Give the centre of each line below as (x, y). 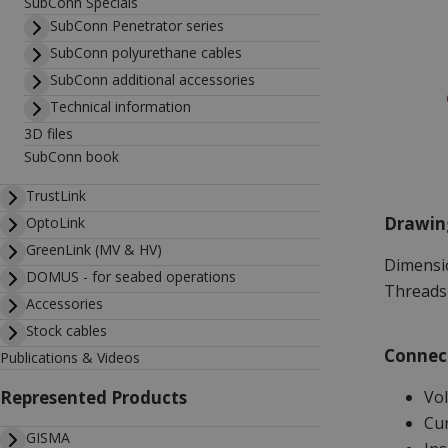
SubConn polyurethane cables (146, 52)
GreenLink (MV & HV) (94, 249)
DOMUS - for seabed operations (131, 276)
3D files (48, 133)
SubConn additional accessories (152, 79)
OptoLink (55, 222)
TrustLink (56, 195)
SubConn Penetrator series (137, 25)
